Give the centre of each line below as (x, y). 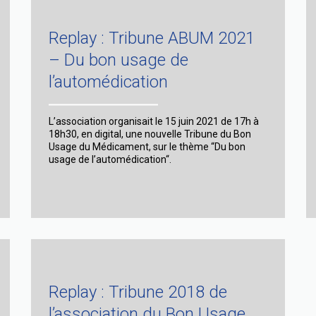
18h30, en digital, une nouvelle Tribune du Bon (150, 134)
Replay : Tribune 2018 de (138, 292)
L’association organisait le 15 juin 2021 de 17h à (154, 121)
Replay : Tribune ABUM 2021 (152, 38)
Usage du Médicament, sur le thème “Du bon (147, 146)
